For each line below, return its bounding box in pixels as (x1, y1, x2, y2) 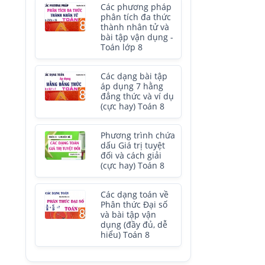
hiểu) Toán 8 (101, 230, 150, 240)
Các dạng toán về (101, 189, 169, 200)
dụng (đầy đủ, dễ (101, 219, 167, 230)
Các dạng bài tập (101, 71, 167, 82)
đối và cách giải (101, 150, 161, 161)
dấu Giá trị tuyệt (101, 140, 165, 151)
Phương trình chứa (101, 130, 175, 141)
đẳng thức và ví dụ (101, 91, 174, 102)
